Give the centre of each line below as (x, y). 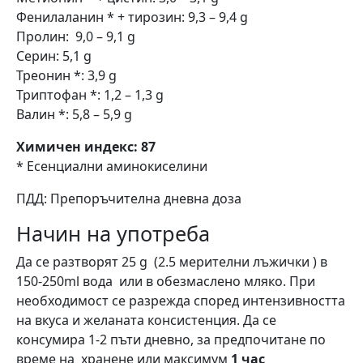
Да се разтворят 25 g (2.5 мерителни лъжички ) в (172, 261)
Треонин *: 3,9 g (66, 75)
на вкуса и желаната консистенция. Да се (146, 320)
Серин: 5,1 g (54, 56)
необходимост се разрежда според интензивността (181, 300)
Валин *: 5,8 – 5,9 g (74, 114)
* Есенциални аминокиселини (112, 166)
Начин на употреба (113, 233)
